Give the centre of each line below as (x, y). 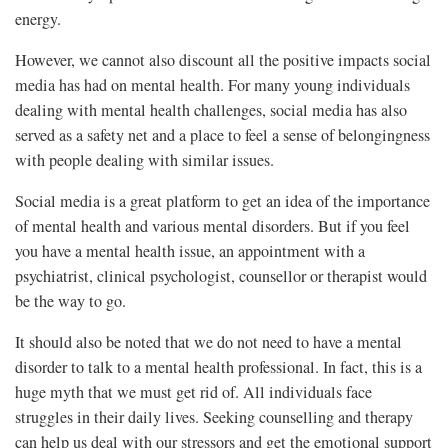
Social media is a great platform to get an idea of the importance (222, 200)
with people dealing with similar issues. (144, 159)
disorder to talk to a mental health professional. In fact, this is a (218, 366)
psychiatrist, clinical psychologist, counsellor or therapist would (221, 275)
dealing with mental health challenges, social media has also (211, 109)
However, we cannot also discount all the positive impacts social (223, 59)
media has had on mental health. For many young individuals (212, 84)
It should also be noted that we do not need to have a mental (208, 341)
